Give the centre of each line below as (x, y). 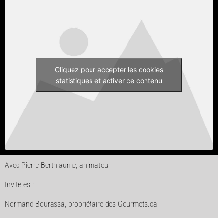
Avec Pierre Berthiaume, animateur (58, 165)
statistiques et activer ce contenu (109, 80)
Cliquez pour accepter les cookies (109, 69)
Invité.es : (19, 184)
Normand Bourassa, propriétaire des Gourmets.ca (81, 204)
